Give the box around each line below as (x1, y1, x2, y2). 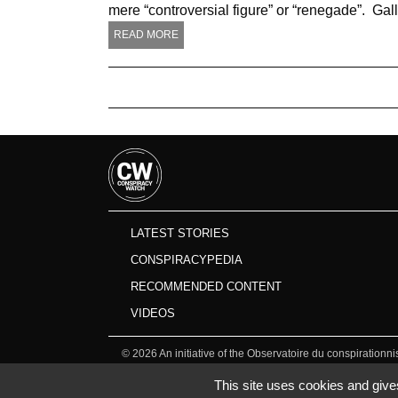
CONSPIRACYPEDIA (131, 252, 243, 267)
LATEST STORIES (131, 226, 229, 240)
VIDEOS (131, 306, 175, 320)
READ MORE (114, 28, 179, 41)
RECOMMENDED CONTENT (131, 279, 282, 293)
